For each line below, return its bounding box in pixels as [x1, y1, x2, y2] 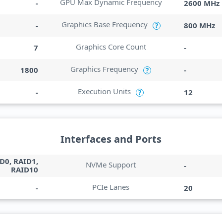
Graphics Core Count [75, 42, 146, 52]
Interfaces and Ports [60, 132, 162, 146]
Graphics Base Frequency [61, 19, 148, 29]
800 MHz [183, 20, 215, 30]
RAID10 [11, 165, 39, 174]
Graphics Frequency [70, 64, 139, 74]
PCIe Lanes [92, 182, 130, 192]
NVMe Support [86, 160, 136, 169]
